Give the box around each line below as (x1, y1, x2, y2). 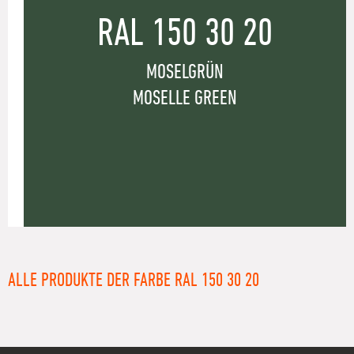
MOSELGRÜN (146, 62, 224, 83)
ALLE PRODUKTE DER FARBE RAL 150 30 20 (8, 270, 259, 290)
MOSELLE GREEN (133, 88, 237, 109)
